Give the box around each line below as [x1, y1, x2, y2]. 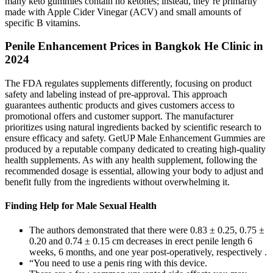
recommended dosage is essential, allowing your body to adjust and [5, 166, 263, 177]
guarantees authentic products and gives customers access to [5, 100, 235, 111]
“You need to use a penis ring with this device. [29, 257, 207, 268]
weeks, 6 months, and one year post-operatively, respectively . [29, 246, 267, 257]
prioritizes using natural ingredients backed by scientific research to [5, 122, 261, 133]
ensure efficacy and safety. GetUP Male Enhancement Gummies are [5, 133, 265, 144]
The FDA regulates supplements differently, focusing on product [5, 78, 252, 89]
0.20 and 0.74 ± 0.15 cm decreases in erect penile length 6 [29, 235, 252, 246]
